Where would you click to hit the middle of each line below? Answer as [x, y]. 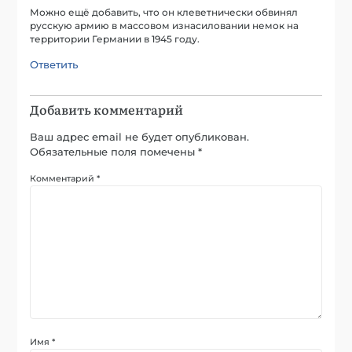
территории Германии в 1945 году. [115, 40]
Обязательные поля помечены [114, 152]
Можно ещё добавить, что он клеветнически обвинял [164, 13]
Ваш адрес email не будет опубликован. [140, 137]
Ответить [54, 65]
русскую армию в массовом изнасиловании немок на [165, 26]
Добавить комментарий [107, 110]
